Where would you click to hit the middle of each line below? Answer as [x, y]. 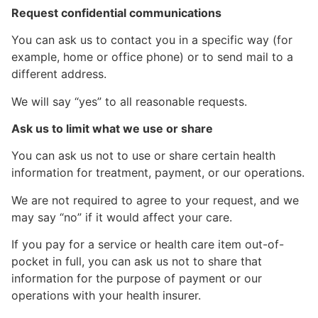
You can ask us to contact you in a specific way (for [152, 40]
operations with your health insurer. [106, 296]
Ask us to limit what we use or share [112, 129]
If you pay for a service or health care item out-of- [148, 245]
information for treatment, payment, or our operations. [158, 173]
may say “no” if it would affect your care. [122, 217]
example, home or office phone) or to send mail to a [152, 57]
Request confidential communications [116, 12]
